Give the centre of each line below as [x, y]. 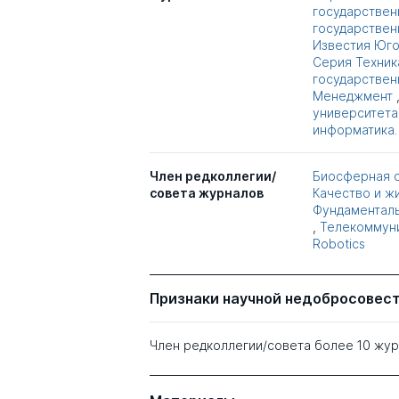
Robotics [338, 244]
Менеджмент [352, 96]
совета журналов [207, 193]
